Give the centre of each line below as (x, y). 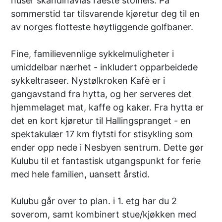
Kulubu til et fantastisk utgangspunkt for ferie (106, 161)
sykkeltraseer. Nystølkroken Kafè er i (88, 80)
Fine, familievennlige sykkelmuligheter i (93, 54)
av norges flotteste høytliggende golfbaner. (104, 27)
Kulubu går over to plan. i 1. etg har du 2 (94, 201)
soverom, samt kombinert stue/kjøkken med (104, 214)
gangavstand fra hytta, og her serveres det (102, 94)
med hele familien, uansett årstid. (81, 174)
